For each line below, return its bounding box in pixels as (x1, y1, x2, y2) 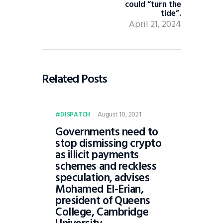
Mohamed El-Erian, (55, 180, 144, 199)
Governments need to (55, 123, 158, 141)
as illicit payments (55, 146, 139, 164)
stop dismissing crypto (55, 134, 162, 153)
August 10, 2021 (98, 109, 141, 120)
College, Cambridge (55, 203, 149, 222)
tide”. (161, 6, 181, 20)
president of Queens (55, 192, 150, 210)
